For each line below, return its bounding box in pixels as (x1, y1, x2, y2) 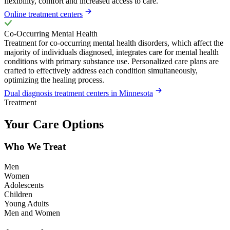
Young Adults (4, 199, 49, 208)
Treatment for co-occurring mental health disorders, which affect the (4, 38, 223, 47)
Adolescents (4, 181, 44, 190)
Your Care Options (4, 117, 104, 131)
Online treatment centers (4, 9, 83, 18)
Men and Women (4, 208, 60, 218)
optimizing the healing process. (4, 75, 104, 84)
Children (4, 190, 32, 199)
